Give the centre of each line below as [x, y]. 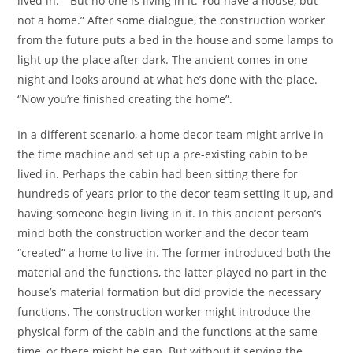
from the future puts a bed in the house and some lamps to [175, 40]
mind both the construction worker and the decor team [163, 233]
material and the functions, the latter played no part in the [173, 273]
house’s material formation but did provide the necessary [169, 292]
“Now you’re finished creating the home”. [125, 99]
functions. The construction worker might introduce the [164, 312]
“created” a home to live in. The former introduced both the [175, 253]
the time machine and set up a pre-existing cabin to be [163, 154]
